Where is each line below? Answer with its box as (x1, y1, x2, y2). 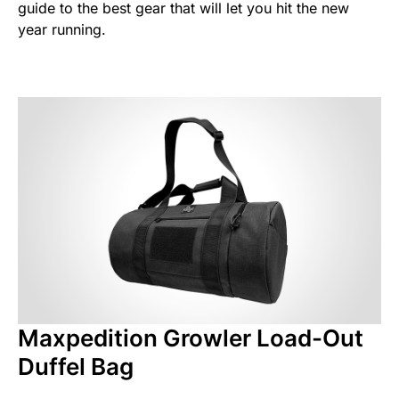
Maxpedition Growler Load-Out (18, 324, 363, 352)
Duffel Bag (18, 353, 134, 380)
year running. (18, 20, 106, 39)
